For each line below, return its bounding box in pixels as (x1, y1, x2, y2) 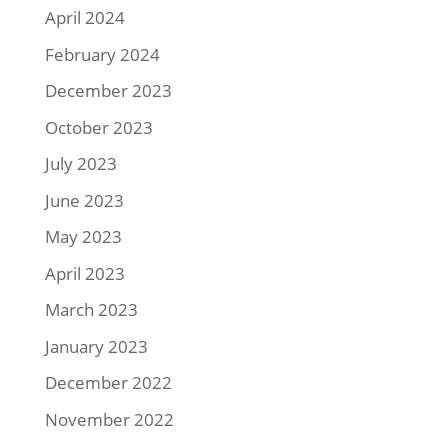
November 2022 (44, 407, 174, 431)
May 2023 (44, 225, 122, 249)
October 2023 (44, 115, 153, 139)
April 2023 (44, 261, 125, 285)
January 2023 (44, 334, 148, 358)
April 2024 (44, 6, 125, 30)
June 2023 (44, 188, 124, 212)
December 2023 (44, 79, 172, 103)
